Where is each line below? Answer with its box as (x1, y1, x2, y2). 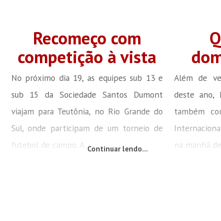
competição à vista (17, 45, 156, 68)
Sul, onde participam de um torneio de (11, 122, 163, 134)
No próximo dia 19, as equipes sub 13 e (11, 72, 163, 83)
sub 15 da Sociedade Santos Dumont (11, 88, 163, 100)
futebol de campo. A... (11, 139, 90, 150)
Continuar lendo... (87, 144, 148, 153)
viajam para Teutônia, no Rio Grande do (11, 105, 163, 117)
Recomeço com (33, 26, 141, 49)
